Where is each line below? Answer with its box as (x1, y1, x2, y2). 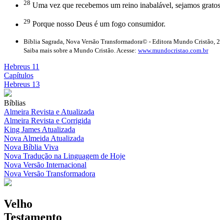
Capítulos (4, 71, 33, 80)
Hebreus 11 (4, 62, 39, 71)
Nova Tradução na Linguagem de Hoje (4, 151, 125, 160)
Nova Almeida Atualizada (4, 134, 84, 142)
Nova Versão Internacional (4, 160, 86, 169)
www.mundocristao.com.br (138, 46, 208, 54)
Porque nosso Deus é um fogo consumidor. (30, 20, 165, 28)
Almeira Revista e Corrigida (4, 116, 91, 125)
